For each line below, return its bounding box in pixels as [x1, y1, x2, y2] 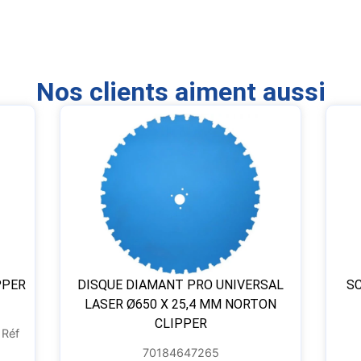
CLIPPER [154, 316, 207, 332]
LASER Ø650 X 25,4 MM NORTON [85, 297, 276, 313]
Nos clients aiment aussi [35, 77, 326, 108]
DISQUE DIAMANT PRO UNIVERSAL [77, 277, 284, 293]
